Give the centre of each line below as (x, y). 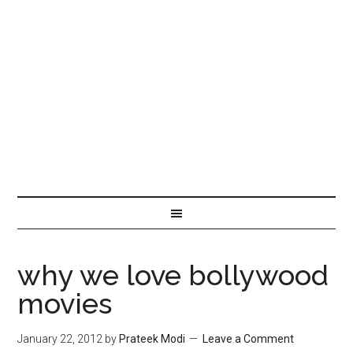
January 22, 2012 (60, 339)
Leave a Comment (249, 339)
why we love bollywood (173, 275)
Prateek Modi (152, 339)
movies (65, 303)
